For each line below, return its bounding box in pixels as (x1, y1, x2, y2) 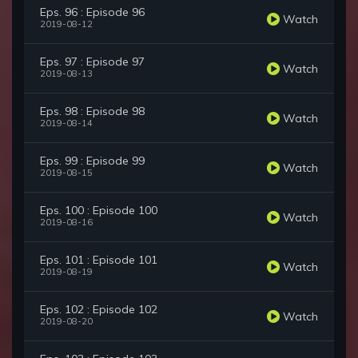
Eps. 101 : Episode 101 (40, 253, 157, 268)
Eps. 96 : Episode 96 (40, 5, 145, 20)
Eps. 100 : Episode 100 (40, 203, 157, 218)
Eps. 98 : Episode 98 (40, 104, 145, 119)
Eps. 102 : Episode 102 (40, 302, 157, 317)
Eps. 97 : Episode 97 (40, 54, 145, 70)
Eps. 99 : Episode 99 (40, 153, 145, 169)
